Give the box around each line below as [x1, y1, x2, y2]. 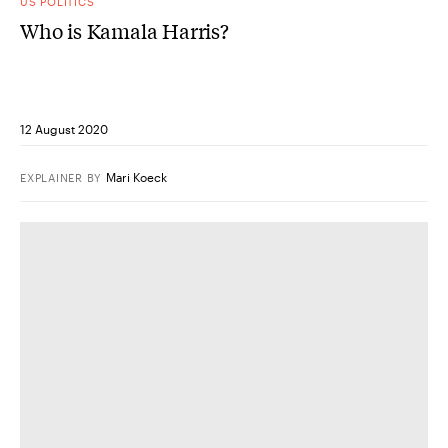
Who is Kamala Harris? [20, 16, 229, 44]
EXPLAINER [20, 170, 83, 184]
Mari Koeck [106, 169, 168, 184]
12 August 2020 [20, 121, 108, 136]
